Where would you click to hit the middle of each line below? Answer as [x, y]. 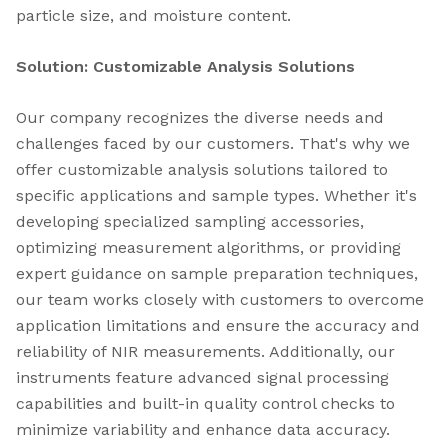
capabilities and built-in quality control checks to [205, 403]
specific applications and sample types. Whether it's [216, 195]
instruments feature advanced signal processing [202, 377]
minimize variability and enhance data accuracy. [203, 429]
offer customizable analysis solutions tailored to [202, 169]
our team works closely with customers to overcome [220, 299]
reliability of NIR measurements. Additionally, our [205, 351]
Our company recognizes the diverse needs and [200, 117]
